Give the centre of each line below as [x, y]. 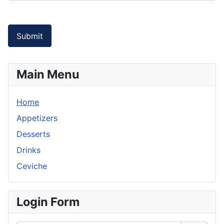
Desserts [33, 134]
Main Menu [48, 74]
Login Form [48, 202]
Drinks [28, 150]
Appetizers [37, 118]
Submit [30, 36]
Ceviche [32, 166]
